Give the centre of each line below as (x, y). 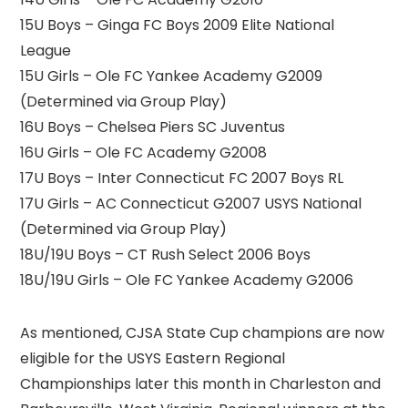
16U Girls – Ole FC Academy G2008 (144, 152)
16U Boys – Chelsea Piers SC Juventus (153, 127)
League (46, 50)
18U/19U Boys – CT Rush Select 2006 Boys (166, 254)
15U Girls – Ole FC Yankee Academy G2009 (172, 76)
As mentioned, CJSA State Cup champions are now (203, 332)
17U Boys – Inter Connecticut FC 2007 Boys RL (182, 178)
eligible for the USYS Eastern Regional (153, 358)
